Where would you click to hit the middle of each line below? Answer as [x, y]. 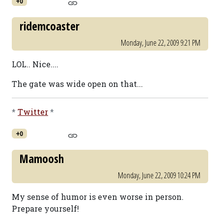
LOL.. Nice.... [35, 64]
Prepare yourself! [45, 208]
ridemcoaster [50, 26]
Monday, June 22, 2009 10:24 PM [159, 175]
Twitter [33, 112]
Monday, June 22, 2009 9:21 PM [161, 43]
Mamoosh [42, 159]
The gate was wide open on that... [77, 84]
